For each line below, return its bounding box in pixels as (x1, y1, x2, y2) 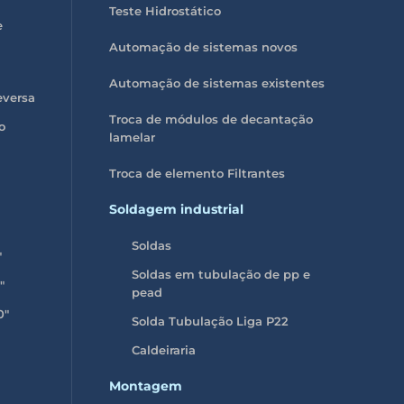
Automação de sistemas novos (108, 39, 298, 54)
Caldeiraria (131, 342, 196, 357)
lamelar (108, 129, 155, 144)
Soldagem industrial (108, 200, 243, 217)
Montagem (108, 377, 182, 394)
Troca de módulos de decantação (108, 111, 313, 126)
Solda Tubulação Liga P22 (131, 313, 289, 328)
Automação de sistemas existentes (108, 75, 325, 90)
